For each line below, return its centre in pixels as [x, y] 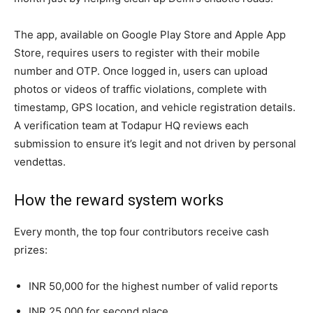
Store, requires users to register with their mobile [137, 53]
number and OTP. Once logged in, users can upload [141, 71]
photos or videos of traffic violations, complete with [140, 89]
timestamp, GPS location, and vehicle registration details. [155, 108]
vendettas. [40, 162]
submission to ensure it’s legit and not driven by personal [155, 144]
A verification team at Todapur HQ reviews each [131, 126]
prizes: [31, 250]
